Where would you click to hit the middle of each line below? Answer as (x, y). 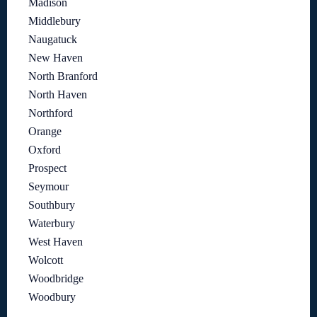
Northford (51, 113)
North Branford (63, 76)
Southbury (52, 204)
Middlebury (54, 21)
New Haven (56, 57)
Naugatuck (53, 39)
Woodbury (52, 296)
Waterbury (52, 223)
